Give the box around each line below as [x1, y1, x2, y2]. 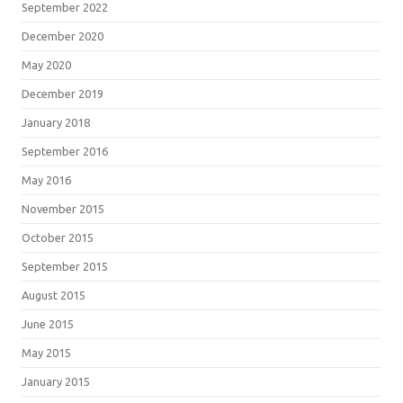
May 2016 [22, 173, 71, 186]
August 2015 [22, 288, 85, 301]
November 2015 [22, 201, 104, 215]
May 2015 [22, 345, 71, 359]
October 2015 [22, 230, 94, 244]
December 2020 [22, 29, 103, 42]
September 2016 [22, 144, 108, 157]
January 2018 [22, 115, 90, 129]
